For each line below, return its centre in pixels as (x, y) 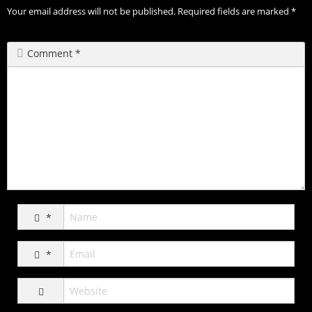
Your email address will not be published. (91, 11)
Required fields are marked (234, 11)
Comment (51, 53)
